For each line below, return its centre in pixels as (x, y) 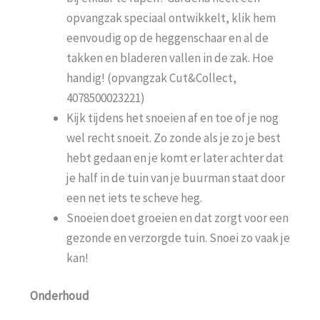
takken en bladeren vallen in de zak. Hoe (170, 57)
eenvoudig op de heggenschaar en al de (167, 37)
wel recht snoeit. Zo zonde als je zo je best (174, 137)
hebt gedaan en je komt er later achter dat (175, 157)
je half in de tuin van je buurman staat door (176, 177)
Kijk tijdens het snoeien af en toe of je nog (172, 117)
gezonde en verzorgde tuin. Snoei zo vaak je (178, 237)
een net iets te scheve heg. (134, 197)
